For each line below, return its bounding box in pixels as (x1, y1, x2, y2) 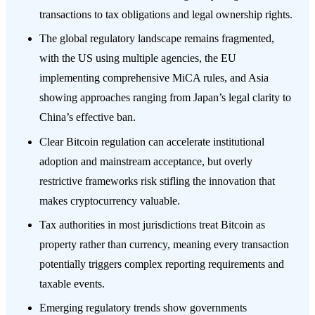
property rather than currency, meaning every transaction (39, 238, 289, 250)
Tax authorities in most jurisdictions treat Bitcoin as (39, 218, 265, 231)
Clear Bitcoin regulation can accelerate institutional (39, 135, 264, 148)
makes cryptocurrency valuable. (39, 194, 180, 207)
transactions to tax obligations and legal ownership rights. (39, 8, 292, 20)
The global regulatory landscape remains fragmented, (39, 32, 274, 45)
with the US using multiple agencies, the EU (39, 52, 236, 65)
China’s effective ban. (39, 111, 136, 124)
